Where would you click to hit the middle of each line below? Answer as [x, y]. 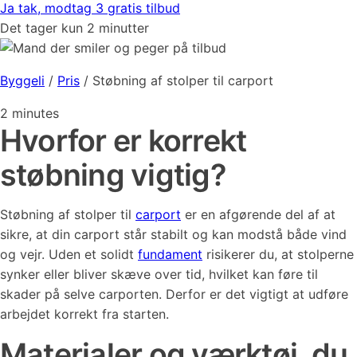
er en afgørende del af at [258, 214]
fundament [170, 254]
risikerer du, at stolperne [278, 254]
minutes [35, 113]
